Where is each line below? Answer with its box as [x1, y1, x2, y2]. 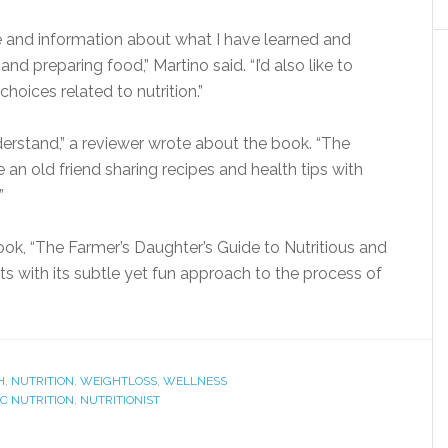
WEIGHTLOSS [80, 374, 157, 389]
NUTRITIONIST [80, 393, 160, 408]
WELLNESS [163, 374, 227, 389]
